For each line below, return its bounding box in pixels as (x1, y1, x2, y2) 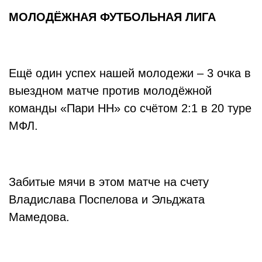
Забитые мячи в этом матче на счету (9, 175, 209, 188)
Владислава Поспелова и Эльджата (9, 193, 205, 206)
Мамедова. (9, 211, 73, 223)
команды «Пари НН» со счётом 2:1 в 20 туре (9, 102, 251, 115)
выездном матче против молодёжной (9, 84, 212, 97)
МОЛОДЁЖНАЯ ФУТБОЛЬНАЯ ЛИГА (9, 11, 219, 23)
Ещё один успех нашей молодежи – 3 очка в (9, 67, 251, 80)
